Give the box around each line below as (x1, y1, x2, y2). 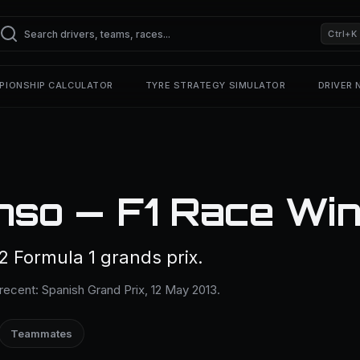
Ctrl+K (328, 27, 358, 39)
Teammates (10, 327, 72, 340)
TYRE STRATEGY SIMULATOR (145, 80, 286, 91)
